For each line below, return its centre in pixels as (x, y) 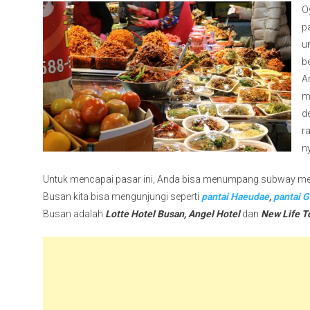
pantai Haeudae (235, 197)
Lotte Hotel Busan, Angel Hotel (173, 214)
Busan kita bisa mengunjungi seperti (122, 197)
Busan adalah (74, 214)
